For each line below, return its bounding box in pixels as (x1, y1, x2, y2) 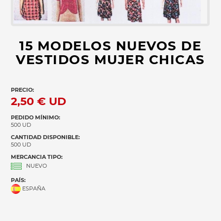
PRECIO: (11, 86, 35, 93)
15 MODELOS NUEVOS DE (19, 38, 202, 54)
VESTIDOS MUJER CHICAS (16, 52, 205, 68)
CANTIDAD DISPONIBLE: (11, 134, 80, 141)
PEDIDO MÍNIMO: (11, 114, 61, 121)
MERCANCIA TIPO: (11, 153, 63, 160)
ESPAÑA (22, 184, 46, 192)
